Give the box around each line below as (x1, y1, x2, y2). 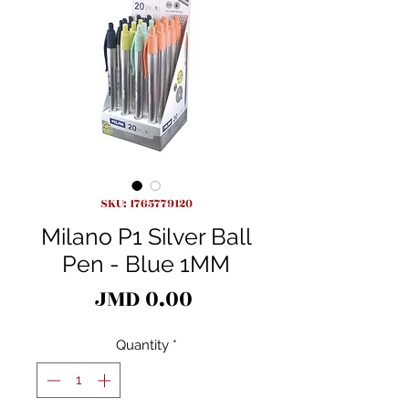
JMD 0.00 (95, 282, 193, 317)
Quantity (115, 337, 169, 354)
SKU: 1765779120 (100, 194, 193, 214)
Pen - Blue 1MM (62, 250, 230, 278)
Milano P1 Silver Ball (40, 223, 252, 251)
